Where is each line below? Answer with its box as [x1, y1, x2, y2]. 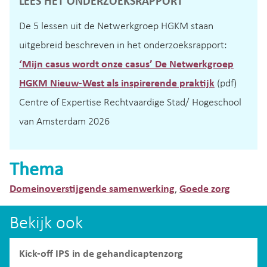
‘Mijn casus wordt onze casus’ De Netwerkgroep [19, 58, 234, 70]
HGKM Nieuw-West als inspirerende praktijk [19, 77, 215, 89]
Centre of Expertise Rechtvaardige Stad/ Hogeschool [19, 97, 241, 108]
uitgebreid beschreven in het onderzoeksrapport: [19, 39, 227, 51]
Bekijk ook [10, 215, 83, 233]
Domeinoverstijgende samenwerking [10, 184, 175, 195]
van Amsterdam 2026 [19, 116, 110, 128]
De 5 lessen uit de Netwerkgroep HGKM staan [19, 20, 213, 32]
